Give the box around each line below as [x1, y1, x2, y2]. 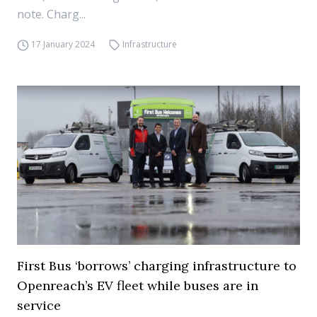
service [17, 297, 61, 313]
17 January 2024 [30, 38, 95, 50]
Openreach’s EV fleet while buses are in [17, 277, 258, 294]
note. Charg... [17, 6, 86, 22]
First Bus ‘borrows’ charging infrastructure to [17, 258, 296, 274]
